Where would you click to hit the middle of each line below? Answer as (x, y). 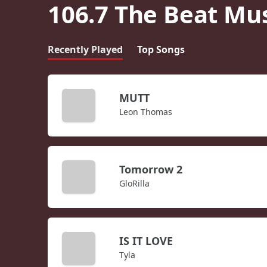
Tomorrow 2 (151, 170)
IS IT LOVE (146, 241)
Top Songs (161, 50)
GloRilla (134, 184)
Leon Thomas (146, 112)
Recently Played (85, 50)
